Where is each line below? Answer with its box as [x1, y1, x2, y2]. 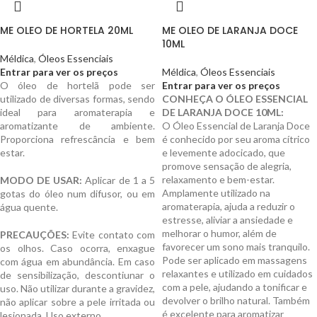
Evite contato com [69, 229, 155, 241]
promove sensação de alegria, [162, 160, 292, 172]
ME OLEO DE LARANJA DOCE [162, 23, 298, 38]
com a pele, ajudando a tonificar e [162, 281, 307, 293]
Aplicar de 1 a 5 [85, 174, 156, 186]
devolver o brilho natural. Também [162, 294, 310, 306]
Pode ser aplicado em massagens [162, 254, 307, 266]
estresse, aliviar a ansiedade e [162, 214, 293, 226]
